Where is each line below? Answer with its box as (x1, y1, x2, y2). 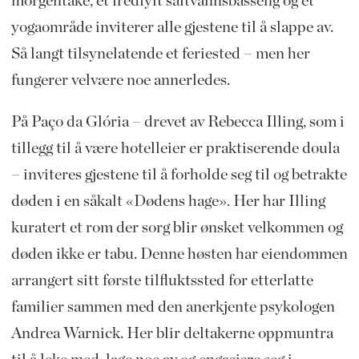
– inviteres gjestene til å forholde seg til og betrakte (10, 167, 347, 184)
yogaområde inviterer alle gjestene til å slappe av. (10, 18, 333, 35)
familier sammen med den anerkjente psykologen (10, 299, 335, 316)
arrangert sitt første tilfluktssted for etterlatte (10, 272, 313, 289)
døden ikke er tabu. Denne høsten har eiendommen (10, 246, 348, 263)
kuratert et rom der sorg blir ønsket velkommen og (10, 220, 343, 236)
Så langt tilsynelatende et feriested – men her (10, 45, 310, 62)
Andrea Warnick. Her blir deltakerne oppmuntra (10, 325, 333, 342)
